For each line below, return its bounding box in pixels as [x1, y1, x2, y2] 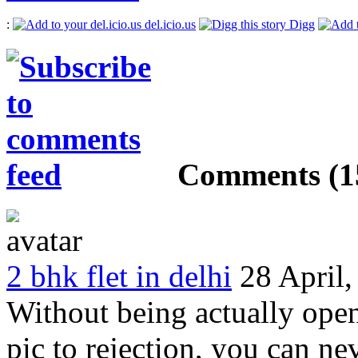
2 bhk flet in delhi [6, 259, 232, 294]
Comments [169, 157, 328, 193]
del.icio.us [141, 17, 196, 31]
